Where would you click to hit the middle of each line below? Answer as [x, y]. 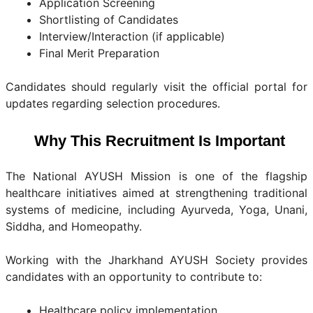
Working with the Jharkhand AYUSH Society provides [156, 260]
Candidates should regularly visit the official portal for [156, 87]
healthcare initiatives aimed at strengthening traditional [156, 193]
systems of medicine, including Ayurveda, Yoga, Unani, [156, 210]
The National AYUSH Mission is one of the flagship [156, 176]
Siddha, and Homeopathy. [74, 226]
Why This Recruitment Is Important [159, 141]
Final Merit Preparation [99, 53]
